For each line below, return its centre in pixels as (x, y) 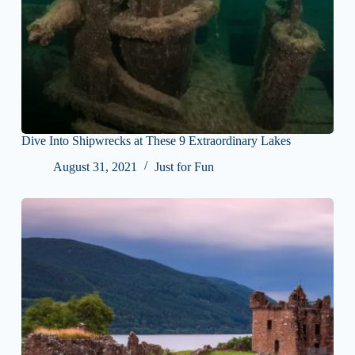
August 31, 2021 (95, 167)
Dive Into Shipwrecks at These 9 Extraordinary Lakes (156, 141)
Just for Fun (184, 167)
